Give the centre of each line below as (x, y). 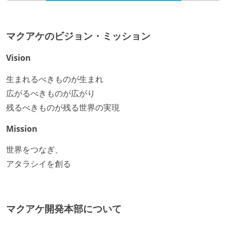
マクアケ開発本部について (64, 209)
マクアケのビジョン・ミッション (78, 36)
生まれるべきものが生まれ (55, 79)
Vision (18, 58)
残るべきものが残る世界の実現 (63, 107)
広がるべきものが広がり (51, 93)
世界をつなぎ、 (34, 150)
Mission (22, 128)
